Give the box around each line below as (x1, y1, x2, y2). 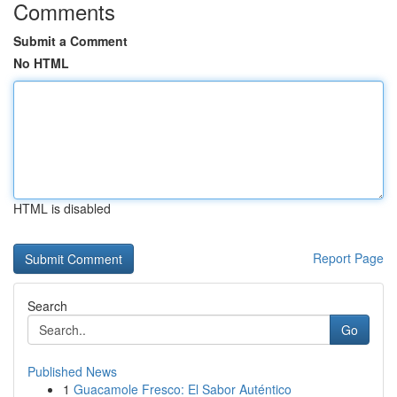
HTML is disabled (13, 199, 111, 217)
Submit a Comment (13, 32, 128, 50)
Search (27, 297, 67, 315)
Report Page (313, 249, 384, 267)
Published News (27, 362, 117, 380)
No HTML (13, 54, 69, 72)
